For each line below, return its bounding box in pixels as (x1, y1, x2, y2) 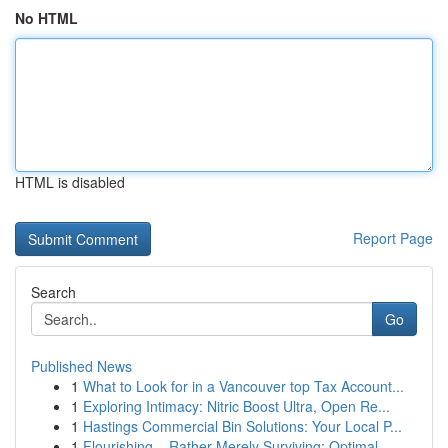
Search (31, 282, 76, 302)
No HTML (15, 8, 78, 28)
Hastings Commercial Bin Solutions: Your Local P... (83, 416, 402, 436)
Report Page (353, 228, 433, 248)
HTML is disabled (15, 172, 125, 192)
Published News (31, 356, 132, 376)
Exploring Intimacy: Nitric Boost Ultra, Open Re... (83, 396, 390, 416)
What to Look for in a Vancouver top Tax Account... (83, 376, 404, 396)
